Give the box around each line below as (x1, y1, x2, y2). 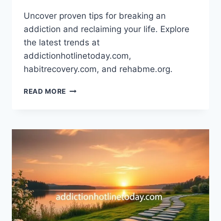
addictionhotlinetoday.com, (24, 50, 131, 61)
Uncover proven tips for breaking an (24, 10, 166, 21)
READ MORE (24, 87, 67, 95)
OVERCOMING (66, 84, 115, 93)
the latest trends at (24, 37, 100, 47)
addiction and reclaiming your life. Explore (24, 24, 189, 34)
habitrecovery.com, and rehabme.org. (24, 64, 173, 74)
